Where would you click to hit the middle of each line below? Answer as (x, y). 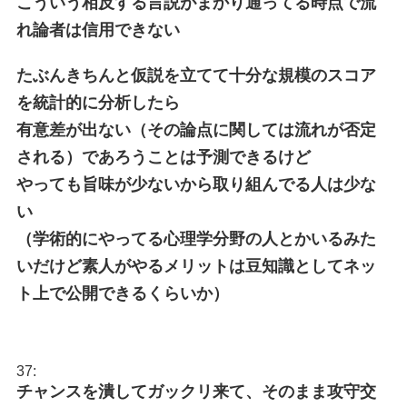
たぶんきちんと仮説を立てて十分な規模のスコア (196, 76)
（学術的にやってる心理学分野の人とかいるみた (196, 239)
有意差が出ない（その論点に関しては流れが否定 (196, 130)
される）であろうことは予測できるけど (163, 158)
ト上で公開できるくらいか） (122, 294)
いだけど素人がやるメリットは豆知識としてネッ (196, 267)
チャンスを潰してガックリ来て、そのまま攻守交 (196, 392)
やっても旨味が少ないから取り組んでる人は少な (196, 185)
